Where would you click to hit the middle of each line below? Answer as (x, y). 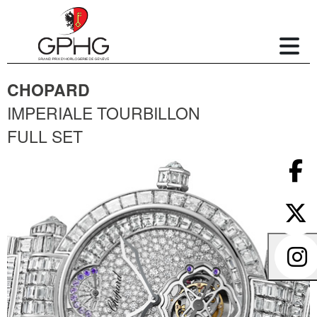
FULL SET (45, 136)
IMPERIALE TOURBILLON (104, 113)
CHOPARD (48, 90)
